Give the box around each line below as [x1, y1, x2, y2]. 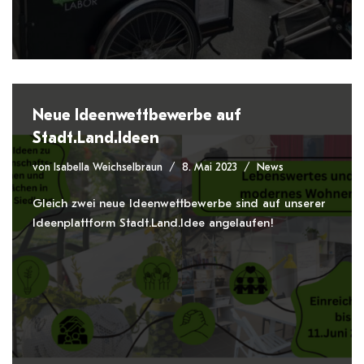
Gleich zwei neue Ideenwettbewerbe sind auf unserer [32, 196, 326, 210]
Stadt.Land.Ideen [32, 128, 159, 147]
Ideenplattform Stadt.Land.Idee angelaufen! [32, 215, 274, 230]
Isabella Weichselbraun [54, 161, 162, 174]
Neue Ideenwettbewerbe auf [32, 106, 241, 124]
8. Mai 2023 [182, 161, 237, 174]
